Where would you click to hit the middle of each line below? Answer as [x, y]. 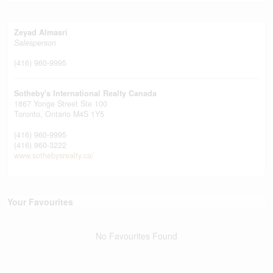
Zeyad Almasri [41, 32]
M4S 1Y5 [89, 114]
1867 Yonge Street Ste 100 [61, 104]
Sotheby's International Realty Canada [85, 93]
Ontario [58, 114]
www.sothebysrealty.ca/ [54, 155]
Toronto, [30, 114]
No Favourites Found [136, 236]
